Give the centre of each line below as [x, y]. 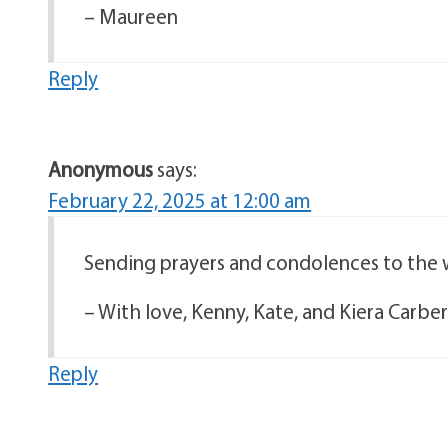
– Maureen [131, 16]
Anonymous [101, 169]
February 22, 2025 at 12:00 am [180, 200]
